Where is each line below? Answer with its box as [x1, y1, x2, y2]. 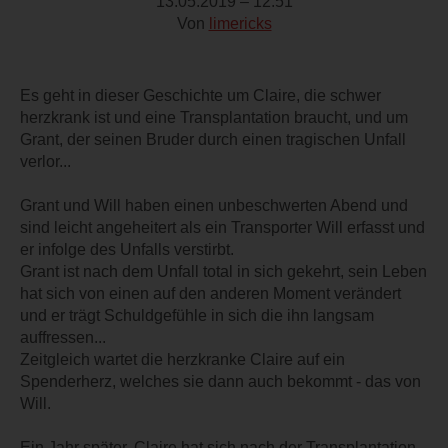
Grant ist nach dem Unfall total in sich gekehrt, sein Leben [20, 262, 427, 280]
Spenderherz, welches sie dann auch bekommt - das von [20, 372, 421, 390]
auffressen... [20, 328, 106, 346]
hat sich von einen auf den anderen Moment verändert [20, 284, 401, 302]
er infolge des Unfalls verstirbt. [20, 240, 234, 258]
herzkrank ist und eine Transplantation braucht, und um [20, 108, 408, 126]
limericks [208, 14, 272, 32]
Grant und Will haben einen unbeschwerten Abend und [20, 196, 408, 214]
